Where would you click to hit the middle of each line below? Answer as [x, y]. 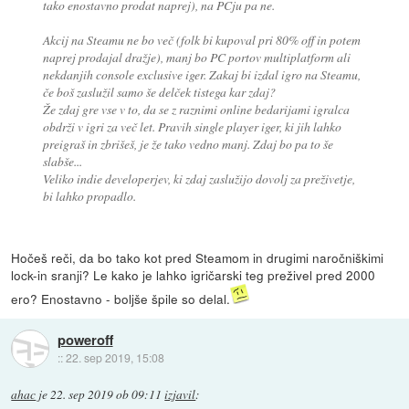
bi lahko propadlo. [89, 195]
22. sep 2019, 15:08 [115, 358]
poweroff [85, 340]
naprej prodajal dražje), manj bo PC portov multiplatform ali [196, 57]
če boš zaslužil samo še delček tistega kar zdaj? [159, 91]
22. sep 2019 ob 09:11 [106, 394]
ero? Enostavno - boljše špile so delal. [121, 298]
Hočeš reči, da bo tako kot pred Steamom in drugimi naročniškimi [198, 257]
